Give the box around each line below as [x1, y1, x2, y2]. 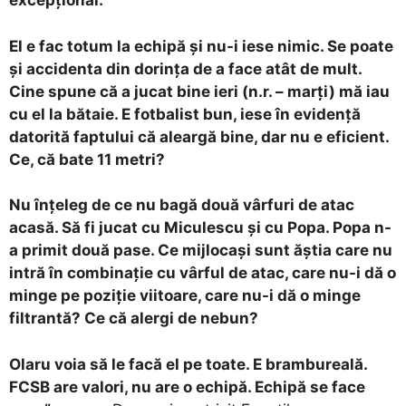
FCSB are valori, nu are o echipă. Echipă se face [9, 377, 365, 396]
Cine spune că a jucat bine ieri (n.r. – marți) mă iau [9, 82, 390, 101]
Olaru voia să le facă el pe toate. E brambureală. [9, 354, 367, 373]
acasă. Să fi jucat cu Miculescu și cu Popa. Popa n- [9, 218, 391, 237]
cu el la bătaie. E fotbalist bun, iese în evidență [9, 104, 361, 123]
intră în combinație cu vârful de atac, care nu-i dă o [9, 264, 396, 283]
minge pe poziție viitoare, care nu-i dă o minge [9, 286, 361, 305]
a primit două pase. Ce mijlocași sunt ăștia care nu [9, 241, 392, 260]
